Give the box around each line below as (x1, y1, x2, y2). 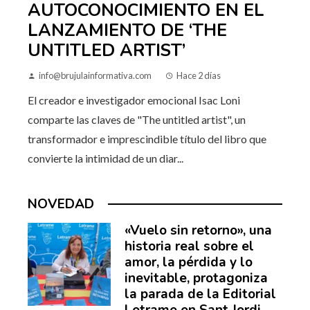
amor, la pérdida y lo (125, 253, 253, 272)
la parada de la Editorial (125, 285, 276, 304)
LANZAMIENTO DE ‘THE (28, 19, 227, 43)
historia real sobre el (125, 237, 254, 256)
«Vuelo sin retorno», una (125, 221, 272, 240)
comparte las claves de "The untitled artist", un (28, 113, 246, 127)
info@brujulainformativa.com (39, 70, 152, 82)
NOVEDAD (28, 195, 94, 214)
